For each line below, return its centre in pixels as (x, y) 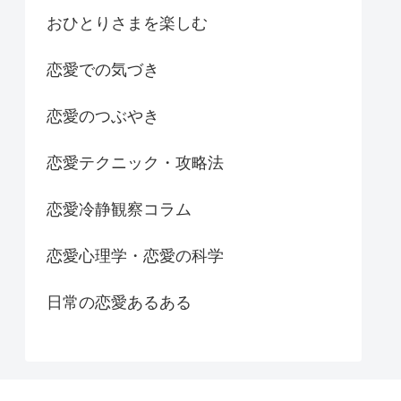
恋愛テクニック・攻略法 (135, 163)
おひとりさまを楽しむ (127, 24)
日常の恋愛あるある (119, 303)
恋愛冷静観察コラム (119, 210)
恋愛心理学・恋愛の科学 (135, 256)
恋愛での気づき (103, 70)
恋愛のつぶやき (103, 117)
